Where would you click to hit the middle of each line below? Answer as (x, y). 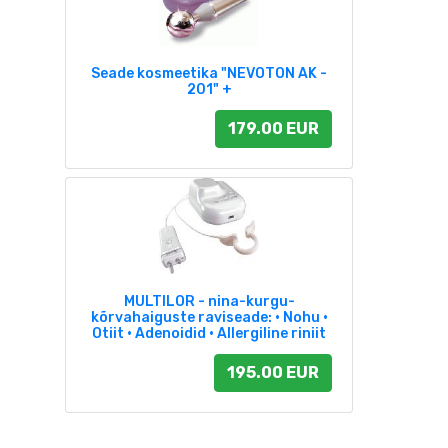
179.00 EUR (273, 129)
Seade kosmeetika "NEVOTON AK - (209, 74)
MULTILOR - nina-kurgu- (209, 302)
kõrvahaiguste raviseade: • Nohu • (209, 318)
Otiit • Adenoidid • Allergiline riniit (209, 334)
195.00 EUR (273, 373)
